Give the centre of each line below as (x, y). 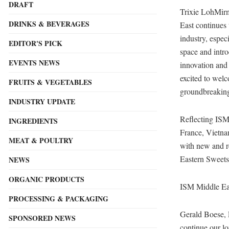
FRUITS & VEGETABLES (50, 82)
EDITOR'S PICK (36, 43)
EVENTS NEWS (34, 63)
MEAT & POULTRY (41, 141)
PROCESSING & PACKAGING (59, 199)
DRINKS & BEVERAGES (49, 24)
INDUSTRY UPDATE (42, 102)
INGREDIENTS (33, 121)
